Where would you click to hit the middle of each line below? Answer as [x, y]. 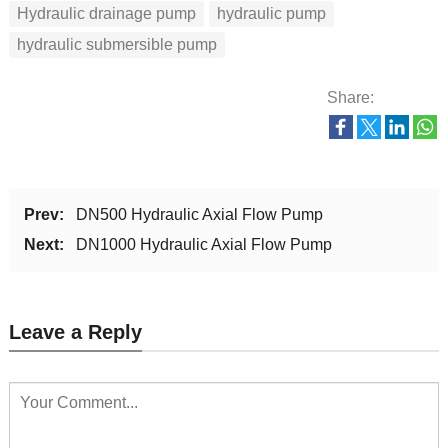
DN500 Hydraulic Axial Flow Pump [203, 215]
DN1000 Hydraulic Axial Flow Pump [207, 245]
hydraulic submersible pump [116, 44]
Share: [351, 98]
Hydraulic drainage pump [106, 13]
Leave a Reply [75, 332]
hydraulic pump [271, 13]
